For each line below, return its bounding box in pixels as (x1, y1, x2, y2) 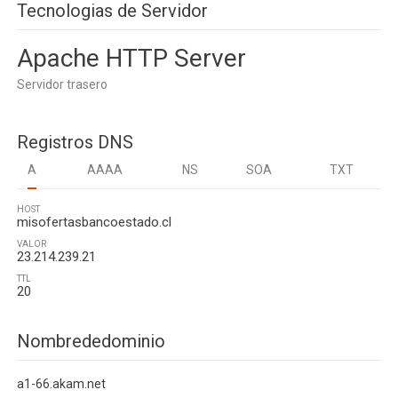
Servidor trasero (17, 77, 107, 92)
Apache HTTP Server (17, 44, 246, 73)
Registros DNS (17, 131, 133, 153)
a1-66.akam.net (17, 377, 106, 391)
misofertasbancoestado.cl (17, 214, 171, 230)
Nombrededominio (17, 330, 165, 352)
